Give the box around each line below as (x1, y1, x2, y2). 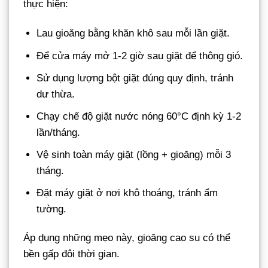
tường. (36, 203, 67, 215)
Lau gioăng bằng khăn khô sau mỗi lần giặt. (36, 28, 230, 39)
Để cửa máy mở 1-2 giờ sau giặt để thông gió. (36, 50, 243, 62)
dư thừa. (36, 88, 75, 100)
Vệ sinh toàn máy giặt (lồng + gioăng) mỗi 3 (36, 149, 232, 161)
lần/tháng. (36, 126, 81, 138)
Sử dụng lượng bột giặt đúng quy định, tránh (36, 72, 234, 84)
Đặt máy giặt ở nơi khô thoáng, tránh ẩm (36, 187, 218, 199)
